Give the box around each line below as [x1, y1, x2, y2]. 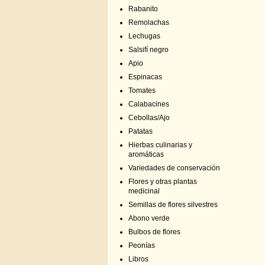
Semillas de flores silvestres [128, 201, 218, 209]
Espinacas [128, 73, 162, 81]
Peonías [128, 241, 155, 250]
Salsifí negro [128, 46, 169, 54]
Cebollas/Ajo [128, 114, 170, 122]
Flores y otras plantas [128, 177, 197, 186]
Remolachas [128, 18, 169, 27]
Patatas [128, 127, 153, 135]
